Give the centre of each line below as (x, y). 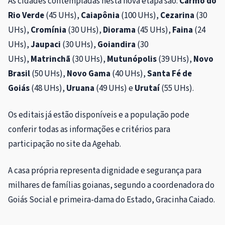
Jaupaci (46, 45)
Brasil (19, 74)
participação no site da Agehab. (65, 144)
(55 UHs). (178, 89)
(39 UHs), (176, 60)
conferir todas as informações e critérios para (89, 130)
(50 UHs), (48, 74)
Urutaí (148, 89)
